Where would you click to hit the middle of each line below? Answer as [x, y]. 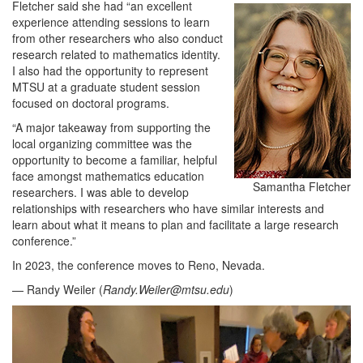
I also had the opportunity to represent [110, 70]
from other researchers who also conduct [117, 38]
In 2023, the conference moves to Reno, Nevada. [139, 265]
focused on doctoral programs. [91, 102]
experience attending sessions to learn [111, 21]
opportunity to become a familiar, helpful [115, 159]
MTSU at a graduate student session [106, 86]
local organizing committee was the [102, 143]
